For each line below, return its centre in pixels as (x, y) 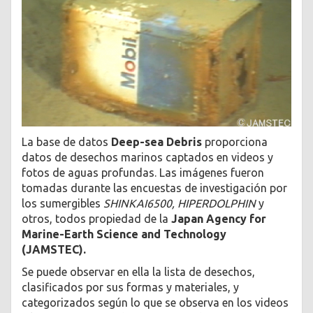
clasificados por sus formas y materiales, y (130, 287)
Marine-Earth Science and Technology (124, 234)
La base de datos (66, 141)
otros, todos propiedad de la (96, 218)
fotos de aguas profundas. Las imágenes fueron (143, 172)
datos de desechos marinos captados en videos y (147, 157)
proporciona (235, 141)
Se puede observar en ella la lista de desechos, (138, 272)
